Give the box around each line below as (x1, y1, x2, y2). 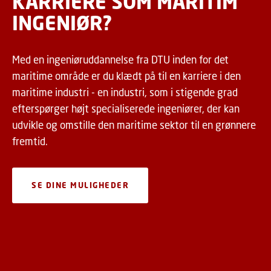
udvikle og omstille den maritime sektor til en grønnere (12, 119, 256, 132)
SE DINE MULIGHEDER (31, 180, 129, 191)
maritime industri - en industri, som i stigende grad (12, 86, 238, 99)
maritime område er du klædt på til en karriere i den (12, 70, 241, 83)
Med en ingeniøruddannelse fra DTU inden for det (12, 53, 229, 67)
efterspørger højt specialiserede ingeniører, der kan (12, 102, 240, 116)
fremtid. (12, 135, 48, 148)
